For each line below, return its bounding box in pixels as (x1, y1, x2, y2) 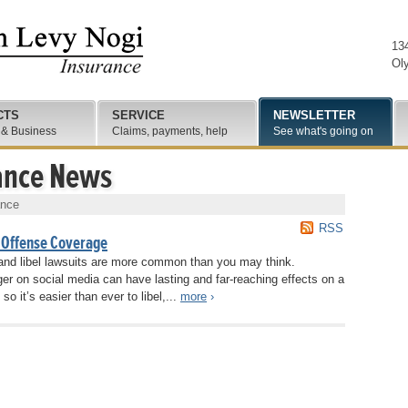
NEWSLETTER (273, 108, 355, 122)
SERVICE (112, 108, 165, 122)
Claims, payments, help (112, 125, 228, 138)
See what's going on (273, 125, 373, 138)
